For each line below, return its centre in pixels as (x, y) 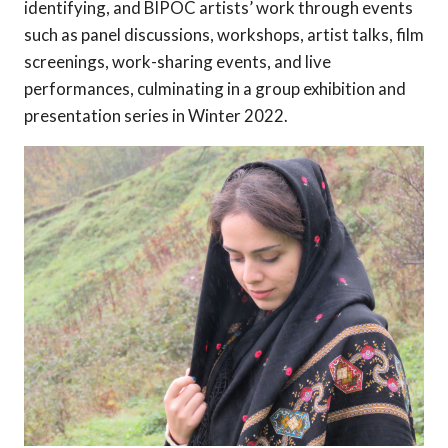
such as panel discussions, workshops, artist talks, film (224, 34)
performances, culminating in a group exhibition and (215, 88)
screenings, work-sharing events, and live (177, 61)
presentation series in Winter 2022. (156, 115)
